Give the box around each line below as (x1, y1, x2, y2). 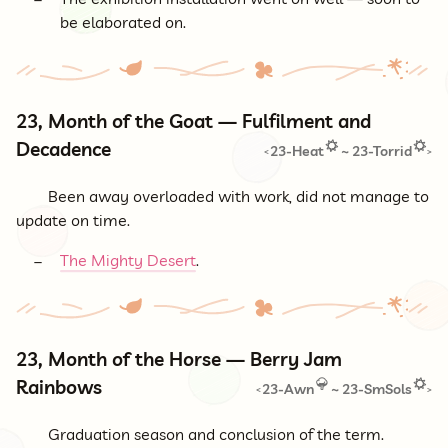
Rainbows (16, 375, 102, 400)
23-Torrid (351, 142, 412, 161)
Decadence (16, 137, 111, 162)
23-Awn (262, 380, 315, 399)
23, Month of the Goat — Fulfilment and (16, 109, 371, 134)
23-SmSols (341, 380, 412, 399)
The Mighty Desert (60, 249, 196, 270)
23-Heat (270, 142, 325, 161)
